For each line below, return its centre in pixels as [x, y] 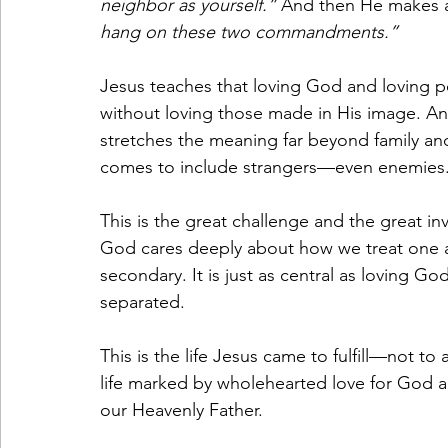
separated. [142, 302]
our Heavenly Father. [181, 410]
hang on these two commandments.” [249, 32]
